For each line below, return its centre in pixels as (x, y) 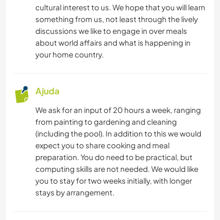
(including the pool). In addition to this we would (118, 134)
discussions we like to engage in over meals (111, 31)
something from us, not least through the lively (117, 19)
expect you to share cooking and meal (102, 145)
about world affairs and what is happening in (113, 43)
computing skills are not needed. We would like (117, 169)
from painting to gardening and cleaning (106, 122)
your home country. (69, 55)
